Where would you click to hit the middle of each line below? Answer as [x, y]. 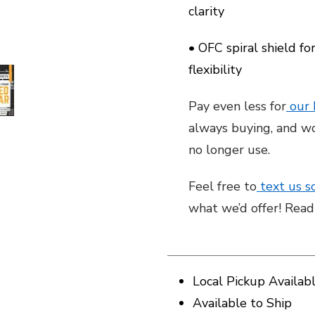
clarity [206, 11]
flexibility [215, 70]
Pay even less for [237, 106]
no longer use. [231, 150]
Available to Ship [243, 303]
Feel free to [223, 186]
